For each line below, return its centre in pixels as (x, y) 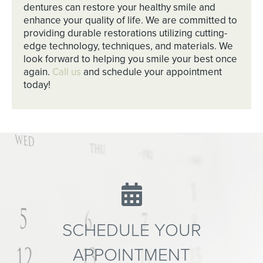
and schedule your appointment (151, 72)
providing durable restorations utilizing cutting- (125, 33)
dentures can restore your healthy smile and (119, 8)
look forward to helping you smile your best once (130, 59)
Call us (67, 72)
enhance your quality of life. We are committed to (130, 21)
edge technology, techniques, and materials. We (128, 46)
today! (37, 85)
